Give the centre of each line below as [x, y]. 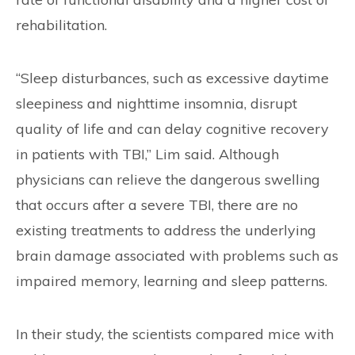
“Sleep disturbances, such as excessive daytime [172, 78]
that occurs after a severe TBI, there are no [157, 205]
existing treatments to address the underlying [166, 230]
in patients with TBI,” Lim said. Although [147, 154]
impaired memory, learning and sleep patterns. [172, 281]
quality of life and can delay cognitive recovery [172, 129]
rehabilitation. [61, 25]
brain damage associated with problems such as [177, 256]
